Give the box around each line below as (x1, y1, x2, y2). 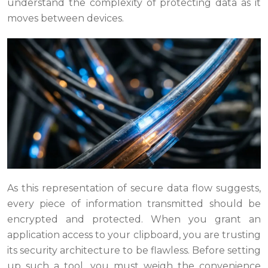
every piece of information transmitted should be (7, 198, 261, 210)
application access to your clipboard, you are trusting (7, 229, 261, 241)
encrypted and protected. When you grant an (7, 214, 261, 226)
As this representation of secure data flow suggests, (7, 182, 261, 194)
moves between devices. (7, 13, 124, 24)
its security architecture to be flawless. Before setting (7, 245, 261, 257)
